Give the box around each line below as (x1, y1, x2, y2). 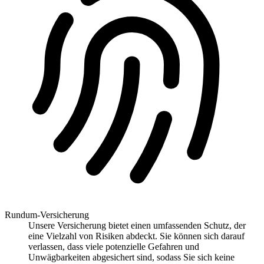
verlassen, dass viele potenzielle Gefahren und (28, 242, 199, 252)
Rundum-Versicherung (5, 210, 89, 220)
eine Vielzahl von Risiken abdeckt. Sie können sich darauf (28, 231, 245, 242)
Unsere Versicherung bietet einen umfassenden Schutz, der (28, 220, 246, 231)
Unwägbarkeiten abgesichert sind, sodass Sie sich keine (28, 252, 235, 263)
